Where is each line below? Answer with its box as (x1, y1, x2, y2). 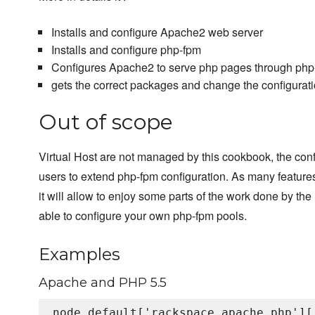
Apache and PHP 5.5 (39, 275, 167, 291)
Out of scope (39, 109, 173, 136)
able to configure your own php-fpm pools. (39, 207, 247, 224)
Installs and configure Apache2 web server (51, 24, 263, 41)
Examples (39, 244, 120, 265)
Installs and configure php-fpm (51, 41, 201, 58)
